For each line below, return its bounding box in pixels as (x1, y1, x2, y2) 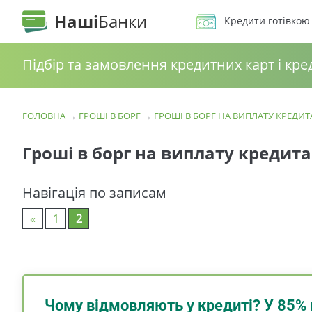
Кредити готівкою (224, 14, 310, 28)
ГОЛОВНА (22, 109, 65, 122)
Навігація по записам (22, 183, 166, 202)
